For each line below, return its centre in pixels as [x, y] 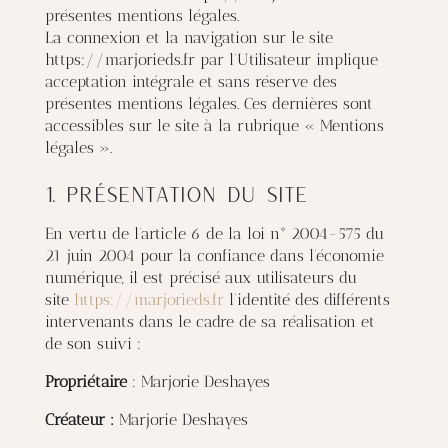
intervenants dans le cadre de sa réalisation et [209, 321]
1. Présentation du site [176, 193]
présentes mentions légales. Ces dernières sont [208, 103]
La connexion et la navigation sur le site [188, 37]
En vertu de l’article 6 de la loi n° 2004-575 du [214, 233]
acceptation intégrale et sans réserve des [190, 81]
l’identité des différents [306, 299]
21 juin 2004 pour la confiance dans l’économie [214, 255]
